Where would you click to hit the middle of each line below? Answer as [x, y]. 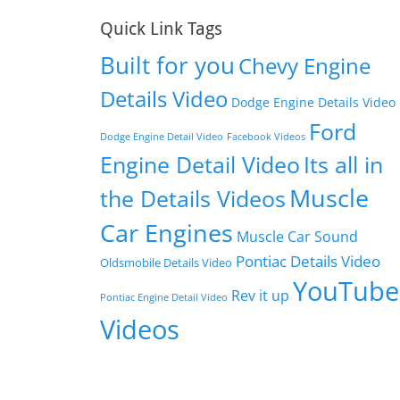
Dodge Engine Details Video [313, 102]
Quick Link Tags [161, 29]
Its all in [343, 164]
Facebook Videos [266, 137]
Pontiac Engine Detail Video [164, 297]
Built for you [167, 66]
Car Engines [167, 233]
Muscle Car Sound [297, 237]
